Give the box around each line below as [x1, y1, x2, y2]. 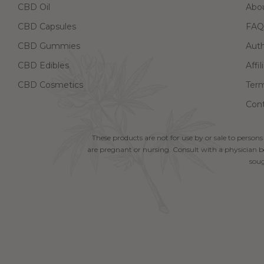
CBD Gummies [18, 41, 80, 52]
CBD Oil [18, 2, 50, 13]
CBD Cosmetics [18, 80, 83, 91]
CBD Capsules [18, 21, 76, 32]
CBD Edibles [18, 60, 69, 71]
